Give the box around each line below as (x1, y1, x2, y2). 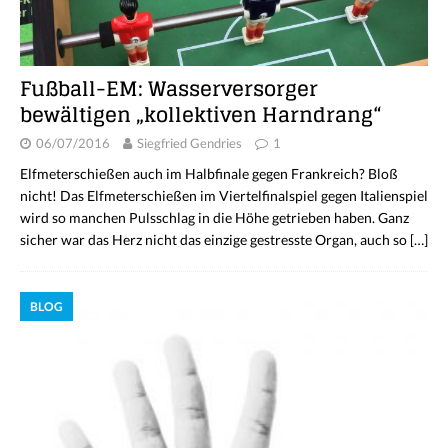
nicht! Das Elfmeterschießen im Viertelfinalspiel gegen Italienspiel (20, 187, 428, 205)
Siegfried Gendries (137, 135, 242, 152)
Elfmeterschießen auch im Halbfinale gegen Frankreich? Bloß (20, 165, 398, 183)
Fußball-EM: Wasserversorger (20, 71, 318, 108)
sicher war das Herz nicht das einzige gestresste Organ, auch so (20, 231, 410, 249)
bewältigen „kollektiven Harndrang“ (20, 97, 382, 134)
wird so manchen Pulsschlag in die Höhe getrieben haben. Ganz (20, 209, 409, 227)
